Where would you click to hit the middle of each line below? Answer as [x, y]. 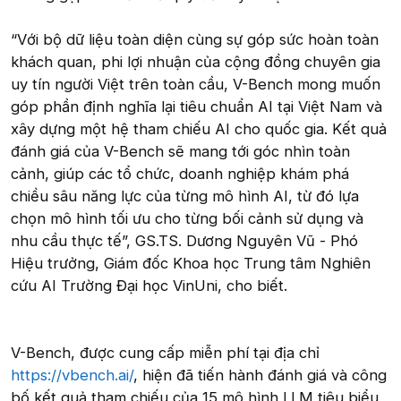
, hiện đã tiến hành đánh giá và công [260, 375]
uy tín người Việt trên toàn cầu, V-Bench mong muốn [196, 84]
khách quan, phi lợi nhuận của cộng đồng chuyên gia [196, 61]
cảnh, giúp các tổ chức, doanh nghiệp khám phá [180, 173]
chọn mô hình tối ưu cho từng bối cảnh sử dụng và [187, 218]
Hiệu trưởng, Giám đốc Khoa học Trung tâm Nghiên [191, 263]
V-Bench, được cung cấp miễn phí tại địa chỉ [165, 352]
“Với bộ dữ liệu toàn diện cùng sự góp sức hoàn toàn [195, 39]
